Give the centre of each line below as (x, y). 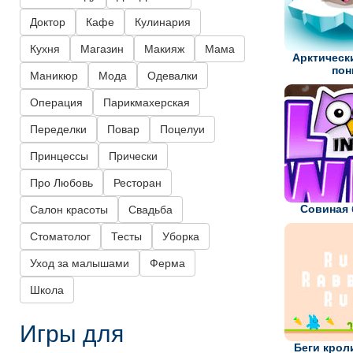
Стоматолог (60, 237)
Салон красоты (69, 210)
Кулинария (163, 22)
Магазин (102, 49)
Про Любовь (61, 183)
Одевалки (173, 76)
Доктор (48, 22)
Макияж (164, 49)
